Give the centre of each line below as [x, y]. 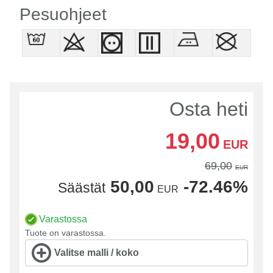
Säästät [82, 187]
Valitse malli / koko [97, 253]
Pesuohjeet [63, 14]
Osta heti [209, 109]
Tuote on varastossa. [65, 232]
